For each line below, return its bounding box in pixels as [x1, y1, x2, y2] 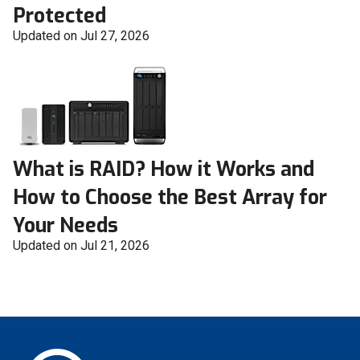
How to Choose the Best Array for [13, 184, 327, 211]
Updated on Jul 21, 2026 [13, 238, 149, 254]
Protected [13, 2, 106, 30]
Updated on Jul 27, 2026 [13, 28, 149, 44]
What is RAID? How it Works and [13, 156, 314, 183]
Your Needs [13, 212, 118, 239]
